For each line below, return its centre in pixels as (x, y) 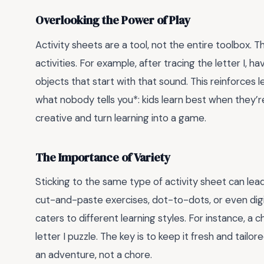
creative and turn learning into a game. (121, 118)
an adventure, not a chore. (94, 255)
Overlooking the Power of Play (113, 21)
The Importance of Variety (103, 157)
